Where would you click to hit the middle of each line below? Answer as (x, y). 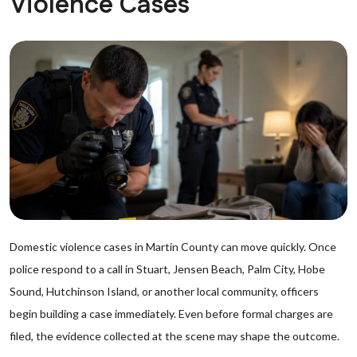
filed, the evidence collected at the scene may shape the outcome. (175, 336)
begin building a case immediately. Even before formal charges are (171, 314)
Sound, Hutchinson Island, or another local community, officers (164, 291)
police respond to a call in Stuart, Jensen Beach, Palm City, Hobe (167, 269)
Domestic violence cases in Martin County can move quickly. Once (173, 247)
